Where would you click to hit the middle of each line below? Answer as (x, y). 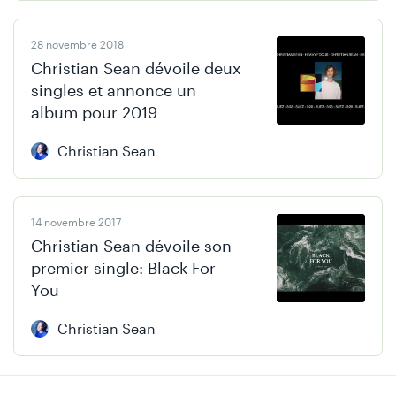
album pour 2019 (94, 112)
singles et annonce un (114, 90)
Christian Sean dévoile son (131, 246)
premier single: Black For (123, 268)
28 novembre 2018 (77, 44)
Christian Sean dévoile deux (136, 68)
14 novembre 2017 (76, 222)
